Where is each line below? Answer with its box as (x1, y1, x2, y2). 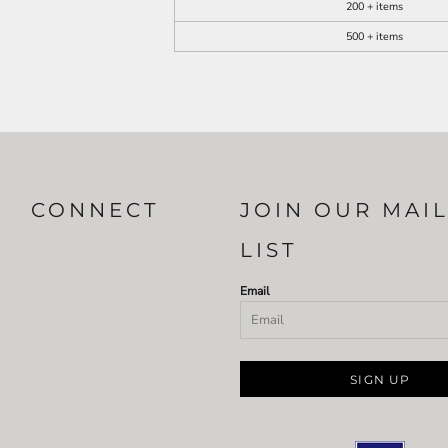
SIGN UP (350, 371, 411, 387)
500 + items (345, 29, 403, 44)
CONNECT (31, 197, 160, 222)
